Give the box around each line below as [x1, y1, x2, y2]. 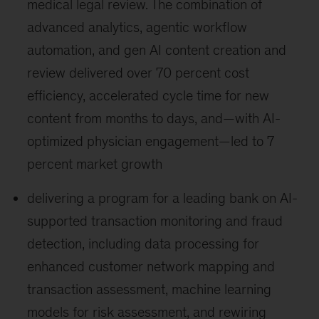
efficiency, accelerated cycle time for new [27, 88, 270, 104]
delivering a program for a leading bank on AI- [27, 190, 298, 206]
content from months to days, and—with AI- [27, 110, 281, 127]
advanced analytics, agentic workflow [27, 19, 248, 36]
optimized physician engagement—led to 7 [27, 133, 275, 150]
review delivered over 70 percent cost [27, 65, 250, 81]
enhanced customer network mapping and [27, 258, 276, 275]
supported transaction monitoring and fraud [27, 213, 283, 229]
